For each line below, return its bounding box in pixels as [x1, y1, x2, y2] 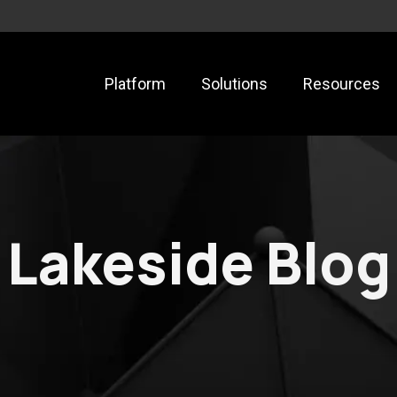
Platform [105, 74, 166, 93]
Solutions [201, 74, 268, 93]
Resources [303, 74, 380, 93]
